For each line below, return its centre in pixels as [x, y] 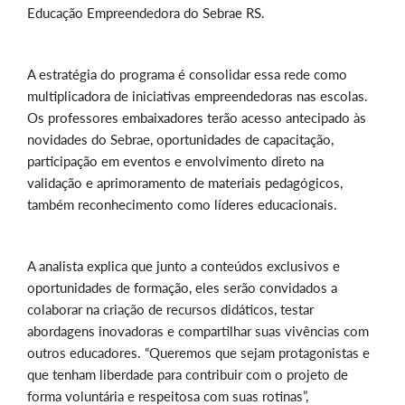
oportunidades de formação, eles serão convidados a [182, 288]
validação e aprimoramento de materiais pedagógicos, [185, 183]
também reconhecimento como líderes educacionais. [182, 205]
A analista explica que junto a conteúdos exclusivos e [184, 266]
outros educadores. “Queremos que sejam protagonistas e [198, 353]
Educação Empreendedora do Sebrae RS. [146, 13]
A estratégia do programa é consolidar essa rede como [187, 75]
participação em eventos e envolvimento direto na [175, 161]
